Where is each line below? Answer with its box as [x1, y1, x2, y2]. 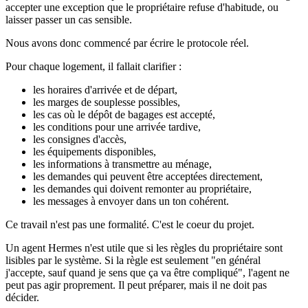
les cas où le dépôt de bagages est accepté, [33, 109, 215, 121]
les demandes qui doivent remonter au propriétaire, [33, 183, 252, 195]
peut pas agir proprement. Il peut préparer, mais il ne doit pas [5, 279, 267, 291]
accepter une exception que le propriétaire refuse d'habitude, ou [5, 1, 278, 14]
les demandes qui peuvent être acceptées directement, [33, 170, 263, 183]
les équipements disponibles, [33, 146, 156, 158]
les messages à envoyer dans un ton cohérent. [33, 195, 229, 208]
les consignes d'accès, [33, 133, 126, 146]
